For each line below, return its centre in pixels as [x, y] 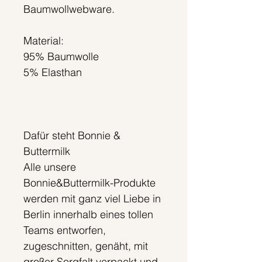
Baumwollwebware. [69, 9]
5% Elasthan [54, 73]
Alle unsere [50, 167]
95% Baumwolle [61, 57]
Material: [44, 41]
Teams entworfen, [65, 230]
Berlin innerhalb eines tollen [88, 215]
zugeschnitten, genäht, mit [86, 246]
